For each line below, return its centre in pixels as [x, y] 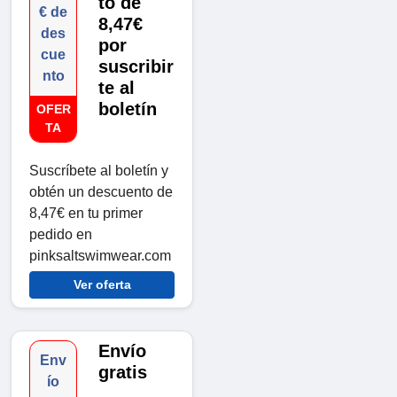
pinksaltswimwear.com [100, 256]
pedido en [61, 235]
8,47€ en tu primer [86, 214]
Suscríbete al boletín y [99, 171]
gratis [123, 373]
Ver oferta [102, 285]
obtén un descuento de [101, 192]
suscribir [136, 67]
